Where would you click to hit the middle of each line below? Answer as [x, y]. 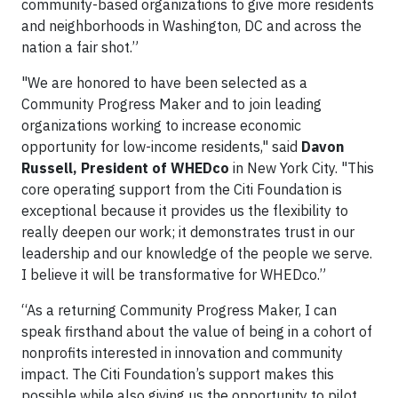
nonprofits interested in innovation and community [182, 353]
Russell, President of [94, 168]
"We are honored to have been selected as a [164, 83]
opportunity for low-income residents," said [161, 147]
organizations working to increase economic [161, 125]
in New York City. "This [302, 168]
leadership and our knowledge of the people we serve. [197, 253]
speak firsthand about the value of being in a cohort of [197, 331]
